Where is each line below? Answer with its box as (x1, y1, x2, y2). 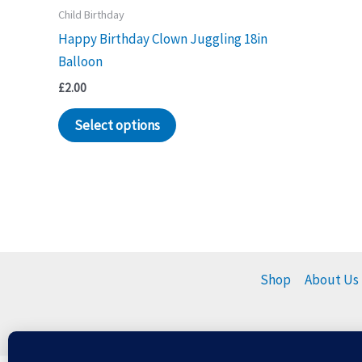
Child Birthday (58, 7, 124, 23)
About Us (305, 270, 359, 288)
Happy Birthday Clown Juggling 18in (58, 30, 267, 48)
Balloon (58, 53, 103, 71)
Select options (74, 116, 160, 134)
